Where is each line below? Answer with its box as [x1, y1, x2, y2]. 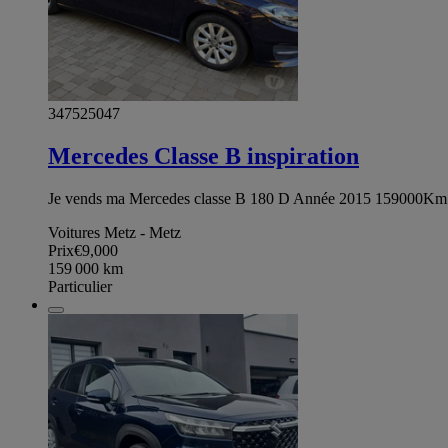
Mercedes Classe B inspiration [48, 143, 359, 170]
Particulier [48, 278, 112, 296]
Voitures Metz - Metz [48, 224, 181, 242]
